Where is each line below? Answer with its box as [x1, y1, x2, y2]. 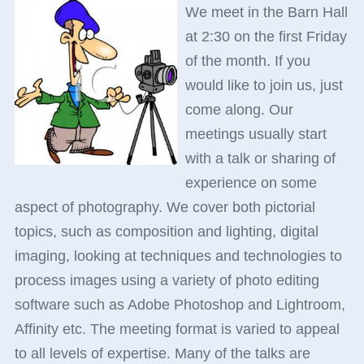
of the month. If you [184, 53, 310, 70]
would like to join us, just [184, 77, 343, 94]
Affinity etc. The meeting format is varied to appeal [14, 321, 340, 338]
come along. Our [184, 102, 293, 119]
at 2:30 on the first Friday [184, 28, 347, 45]
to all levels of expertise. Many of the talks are [14, 345, 310, 362]
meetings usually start [184, 126, 327, 143]
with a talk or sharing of [184, 150, 336, 167]
